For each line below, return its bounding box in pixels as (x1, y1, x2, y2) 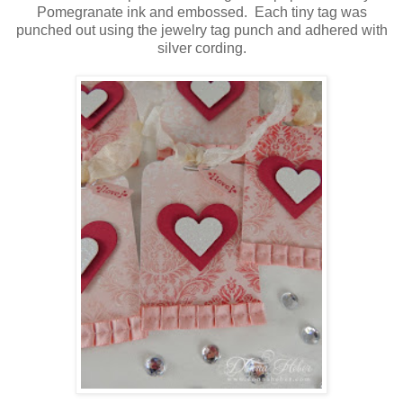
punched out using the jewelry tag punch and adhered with (15, 22, 388, 39)
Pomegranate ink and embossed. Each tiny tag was (36, 4, 367, 21)
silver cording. (157, 40, 246, 57)
